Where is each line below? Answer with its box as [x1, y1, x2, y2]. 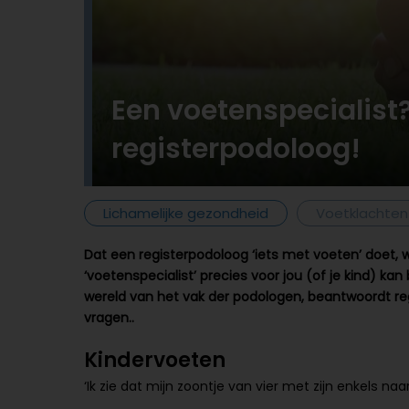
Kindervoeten [84, 346, 225, 374]
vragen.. [84, 309, 134, 327]
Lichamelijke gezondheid [103, 204, 268, 223]
